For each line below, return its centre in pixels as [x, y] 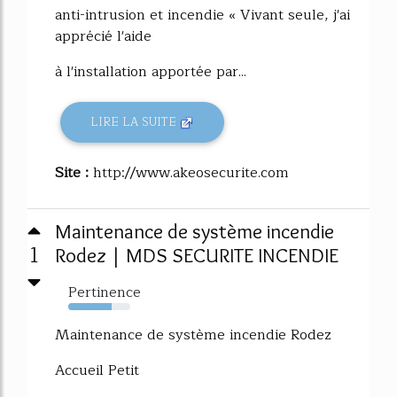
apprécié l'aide [103, 36]
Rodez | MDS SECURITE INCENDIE [197, 255]
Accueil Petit [97, 370]
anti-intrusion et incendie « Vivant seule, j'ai [202, 15]
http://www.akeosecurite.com [191, 172]
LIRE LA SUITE [136, 122]
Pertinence [105, 292]
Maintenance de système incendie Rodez [193, 335]
